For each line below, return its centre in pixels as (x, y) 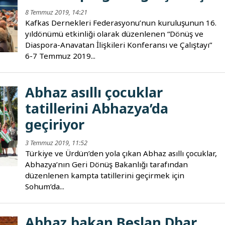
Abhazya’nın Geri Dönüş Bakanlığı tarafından (107, 164)
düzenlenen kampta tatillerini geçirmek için (105, 175)
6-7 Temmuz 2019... (61, 56)
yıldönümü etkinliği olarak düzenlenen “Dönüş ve (115, 34)
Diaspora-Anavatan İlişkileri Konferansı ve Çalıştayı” (119, 45)
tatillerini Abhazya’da (97, 108)
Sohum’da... (45, 186)
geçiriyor (55, 124)
